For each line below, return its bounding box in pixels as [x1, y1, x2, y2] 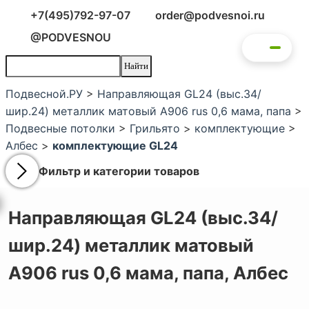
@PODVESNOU [28, 30, 111, 45]
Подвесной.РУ [6, 87, 83, 101]
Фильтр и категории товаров [39, 163, 199, 178]
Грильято [130, 121, 180, 135]
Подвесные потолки [6, 121, 115, 135]
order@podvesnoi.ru [152, 8, 265, 23]
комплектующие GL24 [52, 139, 178, 152]
